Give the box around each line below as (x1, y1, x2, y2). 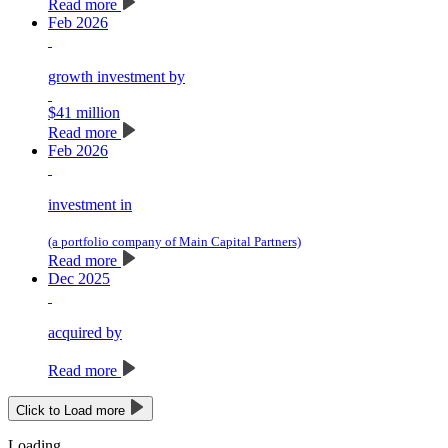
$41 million (48, 104, 120, 122)
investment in (48, 196, 132, 214)
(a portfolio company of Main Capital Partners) (48, 234, 301, 250)
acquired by (48, 324, 122, 342)
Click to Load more (16, 403, 129, 419)
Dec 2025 (48, 270, 110, 288)
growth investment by (48, 68, 185, 86)
